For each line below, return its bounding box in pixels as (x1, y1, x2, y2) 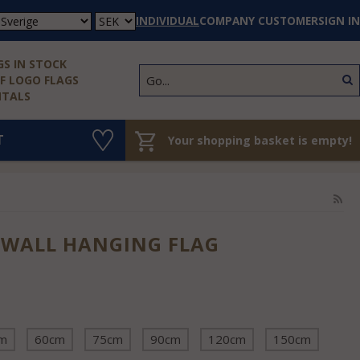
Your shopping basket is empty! (168, 133, 352, 148)
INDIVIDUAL (136, 13, 199, 28)
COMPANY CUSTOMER (199, 13, 318, 28)
